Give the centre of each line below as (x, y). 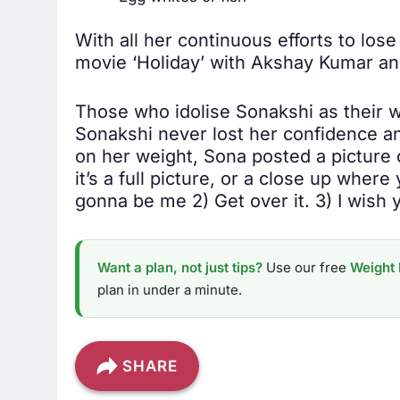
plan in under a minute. (170, 290)
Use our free (306, 268)
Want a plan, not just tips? (180, 268)
